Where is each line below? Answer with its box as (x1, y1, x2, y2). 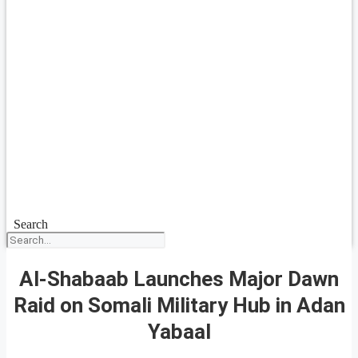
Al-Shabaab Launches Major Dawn (19, 266, 339, 291)
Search (13, 217, 48, 231)
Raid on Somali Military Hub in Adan (13, 292, 345, 317)
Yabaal (147, 319, 211, 344)
